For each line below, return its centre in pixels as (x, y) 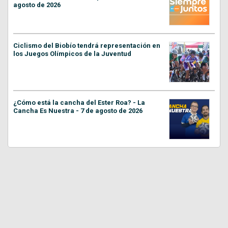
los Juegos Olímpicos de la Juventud (72, 53)
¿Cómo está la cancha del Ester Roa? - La (79, 102)
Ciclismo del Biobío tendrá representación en (87, 45)
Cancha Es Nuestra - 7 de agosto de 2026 (78, 110)
